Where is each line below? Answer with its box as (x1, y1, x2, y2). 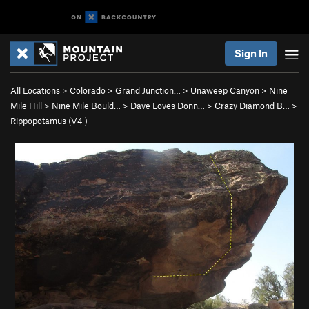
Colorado (70, 85, 106, 96)
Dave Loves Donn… (130, 100, 205, 111)
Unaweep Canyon (190, 85, 259, 96)
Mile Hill (10, 100, 42, 111)
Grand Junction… (115, 85, 181, 96)
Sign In (235, 47, 268, 59)
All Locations (10, 85, 60, 96)
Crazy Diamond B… (215, 100, 290, 111)
